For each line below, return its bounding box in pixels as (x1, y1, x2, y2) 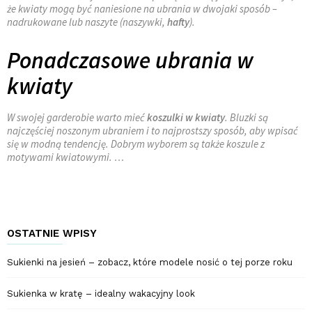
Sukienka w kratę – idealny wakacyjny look (7, 288, 195, 299)
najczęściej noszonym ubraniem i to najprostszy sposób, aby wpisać (7, 124, 298, 137)
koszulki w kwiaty (147, 111, 225, 124)
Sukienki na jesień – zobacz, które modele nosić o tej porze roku (7, 257, 292, 267)
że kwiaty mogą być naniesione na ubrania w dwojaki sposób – (7, 2, 277, 15)
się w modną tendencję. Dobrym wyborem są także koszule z (7, 137, 265, 150)
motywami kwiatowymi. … (7, 150, 124, 164)
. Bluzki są (225, 111, 268, 124)
